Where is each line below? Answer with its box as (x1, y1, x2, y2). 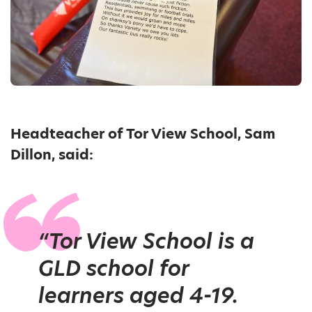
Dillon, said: (10, 145, 93, 165)
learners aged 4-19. (38, 281, 238, 311)
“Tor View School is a (38, 226, 254, 256)
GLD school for (38, 253, 189, 283)
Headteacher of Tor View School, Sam (10, 124, 275, 144)
